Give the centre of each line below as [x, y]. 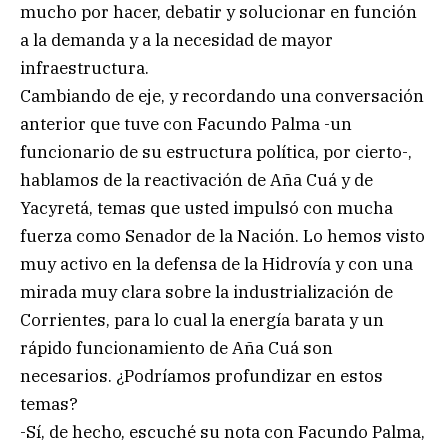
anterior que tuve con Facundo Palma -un [186, 123]
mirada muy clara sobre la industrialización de [206, 291]
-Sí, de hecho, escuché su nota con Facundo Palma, [222, 431]
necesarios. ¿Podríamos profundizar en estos [201, 375]
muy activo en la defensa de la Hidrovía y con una [216, 263]
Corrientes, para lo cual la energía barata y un [202, 319]
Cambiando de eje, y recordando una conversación [222, 95]
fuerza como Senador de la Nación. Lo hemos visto [222, 235]
